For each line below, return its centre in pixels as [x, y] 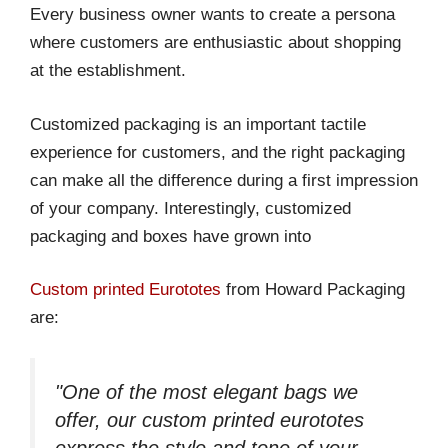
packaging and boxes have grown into [173, 236]
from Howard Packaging [313, 290]
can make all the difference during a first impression [224, 180]
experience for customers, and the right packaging [217, 152]
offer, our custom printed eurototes [209, 419]
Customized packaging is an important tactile [198, 124]
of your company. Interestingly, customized [190, 208]
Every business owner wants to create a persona [212, 15]
